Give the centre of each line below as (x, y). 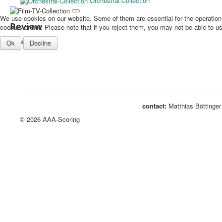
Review (26, 26)
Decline (40, 43)
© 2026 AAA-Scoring (50, 119)
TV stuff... (24, 41)
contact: (154, 106)
